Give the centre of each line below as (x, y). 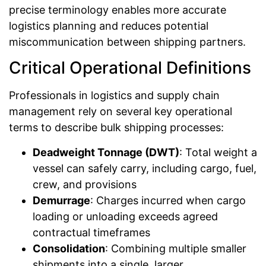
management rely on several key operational (121, 112)
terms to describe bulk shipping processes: (116, 128)
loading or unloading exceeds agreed (125, 216)
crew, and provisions (85, 184)
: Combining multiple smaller (176, 248)
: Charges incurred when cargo (168, 200)
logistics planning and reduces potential (109, 26)
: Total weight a (218, 152)
